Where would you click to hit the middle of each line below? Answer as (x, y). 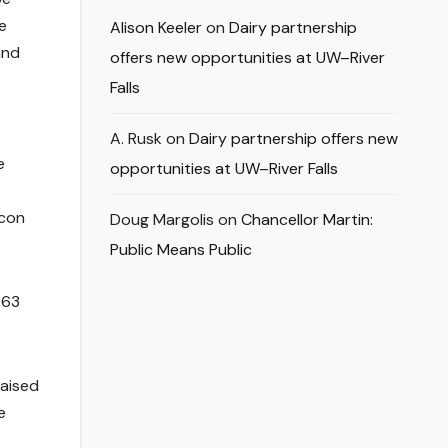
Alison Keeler (155, 28)
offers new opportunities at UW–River (247, 58)
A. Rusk (135, 139)
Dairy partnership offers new (293, 139)
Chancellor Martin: (306, 220)
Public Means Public (180, 250)
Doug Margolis (161, 220)
